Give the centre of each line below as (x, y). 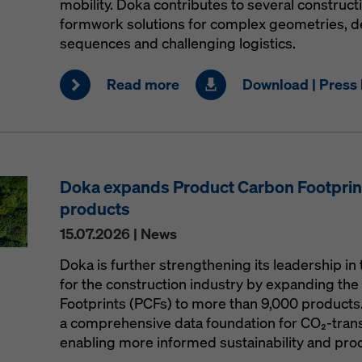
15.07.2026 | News (118, 234)
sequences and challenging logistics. (177, 43)
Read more (143, 84)
